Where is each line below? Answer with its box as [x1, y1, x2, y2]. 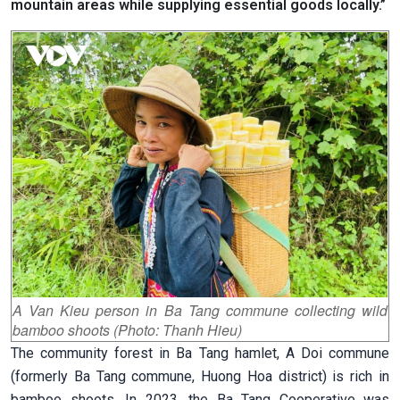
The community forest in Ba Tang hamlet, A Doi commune [11, 344, 389, 362]
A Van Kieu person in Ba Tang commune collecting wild [12, 299, 387, 321]
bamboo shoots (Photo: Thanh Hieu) [12, 319, 242, 340]
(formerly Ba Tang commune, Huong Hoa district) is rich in [11, 367, 389, 385]
